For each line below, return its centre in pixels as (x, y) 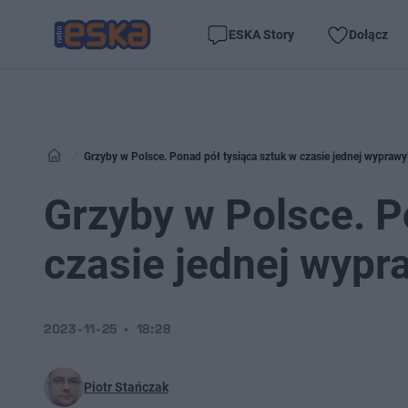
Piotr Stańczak (126, 387)
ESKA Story (261, 34)
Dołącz (368, 34)
